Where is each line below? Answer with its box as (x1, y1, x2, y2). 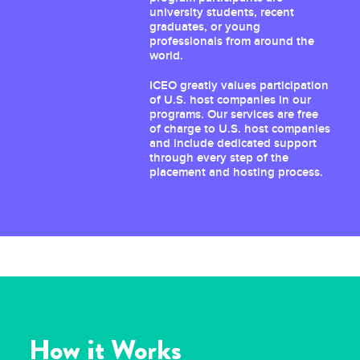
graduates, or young (149, 18, 260, 35)
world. (149, 47, 183, 63)
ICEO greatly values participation (149, 77, 329, 93)
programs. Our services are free (149, 106, 318, 122)
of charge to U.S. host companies (149, 121, 330, 137)
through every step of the (149, 149, 288, 166)
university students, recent (149, 4, 294, 20)
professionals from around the (149, 33, 314, 49)
